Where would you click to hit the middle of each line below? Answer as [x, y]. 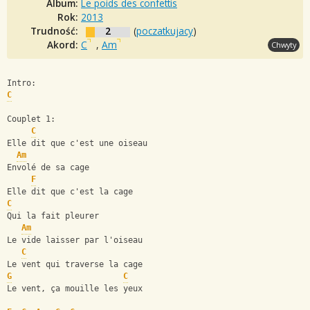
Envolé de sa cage [48, 168]
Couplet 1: [31, 119]
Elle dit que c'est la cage [70, 192]
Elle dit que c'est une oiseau [77, 144]
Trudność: [56, 30]
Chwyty [284, 44]
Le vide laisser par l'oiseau [75, 240]
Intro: [21, 83]
